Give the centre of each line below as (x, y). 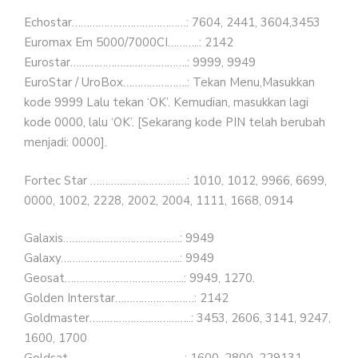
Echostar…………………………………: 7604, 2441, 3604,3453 (172, 22)
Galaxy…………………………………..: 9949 (119, 258)
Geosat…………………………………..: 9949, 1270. (139, 278)
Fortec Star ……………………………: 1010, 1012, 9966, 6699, (175, 180)
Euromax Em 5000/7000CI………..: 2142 (129, 42)
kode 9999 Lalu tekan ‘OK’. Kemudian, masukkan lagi (166, 102)
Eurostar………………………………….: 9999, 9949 (140, 62)
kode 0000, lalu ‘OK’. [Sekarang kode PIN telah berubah (175, 122)
